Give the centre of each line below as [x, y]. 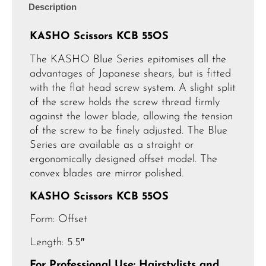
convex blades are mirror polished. [107, 173]
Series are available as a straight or [112, 145]
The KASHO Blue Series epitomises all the [128, 59]
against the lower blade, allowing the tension [131, 116]
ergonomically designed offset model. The [123, 159]
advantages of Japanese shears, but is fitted [130, 74]
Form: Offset [58, 220]
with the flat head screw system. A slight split [133, 88]
